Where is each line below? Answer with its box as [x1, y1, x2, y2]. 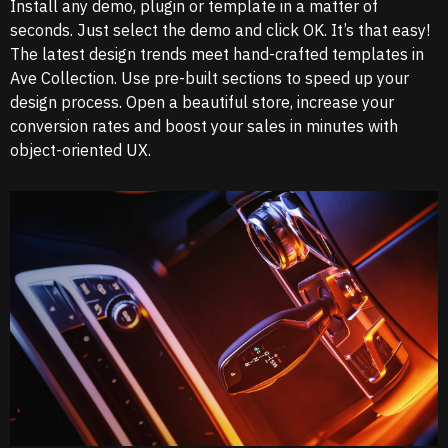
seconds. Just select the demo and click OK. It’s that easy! [10, 20, 430, 41]
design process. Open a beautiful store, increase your [10, 92, 394, 113]
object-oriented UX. [10, 140, 151, 161]
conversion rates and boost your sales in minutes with [10, 116, 398, 137]
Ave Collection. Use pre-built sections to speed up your [10, 68, 409, 89]
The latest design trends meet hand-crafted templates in [10, 44, 424, 65]
